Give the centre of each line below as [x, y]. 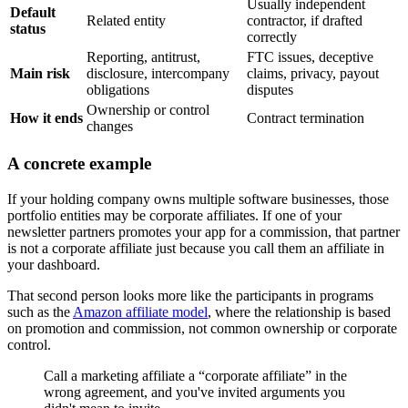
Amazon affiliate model [140, 312]
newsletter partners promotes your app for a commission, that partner [204, 232]
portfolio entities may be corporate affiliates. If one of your [174, 216]
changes [110, 126]
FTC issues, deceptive [310, 56]
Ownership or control [148, 109]
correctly [272, 36]
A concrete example [79, 164]
